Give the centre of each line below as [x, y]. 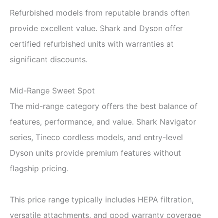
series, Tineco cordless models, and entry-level [96, 137]
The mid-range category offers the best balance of [104, 106]
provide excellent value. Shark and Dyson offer [96, 28]
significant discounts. [49, 59]
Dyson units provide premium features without [95, 153]
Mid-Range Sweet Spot [52, 90]
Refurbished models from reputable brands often [100, 12]
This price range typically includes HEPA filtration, [102, 199]
